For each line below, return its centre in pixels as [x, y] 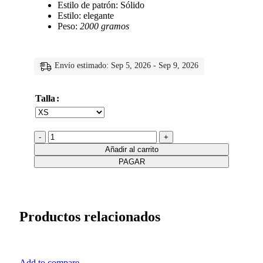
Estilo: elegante [86, 16]
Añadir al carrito [131, 149]
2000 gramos [104, 26]
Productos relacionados [90, 216]
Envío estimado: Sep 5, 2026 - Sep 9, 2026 [127, 66]
